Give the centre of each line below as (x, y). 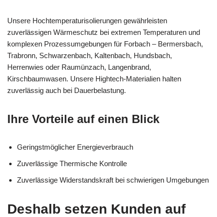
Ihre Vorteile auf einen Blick (83, 119)
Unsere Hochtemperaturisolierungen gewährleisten (87, 20)
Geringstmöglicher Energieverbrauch (75, 147)
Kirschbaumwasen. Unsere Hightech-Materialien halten (94, 78)
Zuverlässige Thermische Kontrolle (72, 163)
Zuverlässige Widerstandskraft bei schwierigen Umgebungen (113, 180)
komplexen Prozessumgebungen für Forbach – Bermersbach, (105, 44)
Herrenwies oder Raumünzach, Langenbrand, (79, 67)
